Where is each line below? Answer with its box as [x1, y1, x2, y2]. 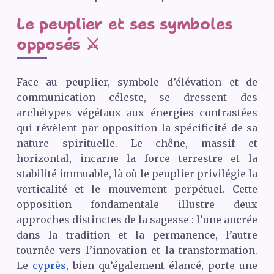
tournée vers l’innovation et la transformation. [16, 244, 258, 257]
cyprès [32, 259, 66, 272]
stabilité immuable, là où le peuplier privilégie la [16, 168, 258, 180]
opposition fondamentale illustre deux [16, 198, 258, 211]
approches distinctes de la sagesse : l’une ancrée [16, 213, 258, 226]
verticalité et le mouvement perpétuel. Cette [16, 183, 258, 196]
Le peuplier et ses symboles [16, 13, 234, 35]
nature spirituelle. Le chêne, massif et [16, 137, 258, 150]
